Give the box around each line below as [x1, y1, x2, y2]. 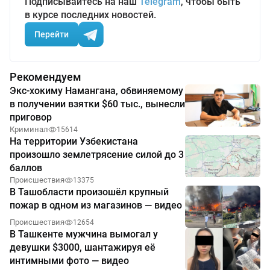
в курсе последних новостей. [25, 9, 156, 21]
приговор [10, 111, 52, 124]
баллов [10, 162, 42, 174]
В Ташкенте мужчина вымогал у [10, 228, 158, 240]
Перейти [34, 29, 69, 39]
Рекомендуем [10, 71, 81, 84]
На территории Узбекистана [10, 136, 138, 148]
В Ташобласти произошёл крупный [10, 186, 169, 198]
